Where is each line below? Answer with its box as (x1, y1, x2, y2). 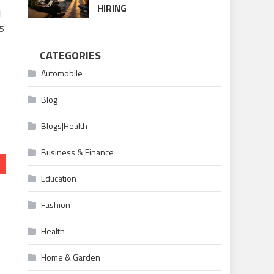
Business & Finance (41, 146, 114, 159)
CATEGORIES (40, 47, 102, 64)
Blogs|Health (41, 119, 88, 133)
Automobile (41, 67, 83, 80)
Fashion (41, 198, 71, 212)
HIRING (97, 1, 127, 16)
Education (41, 172, 77, 185)
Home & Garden (41, 251, 101, 264)
